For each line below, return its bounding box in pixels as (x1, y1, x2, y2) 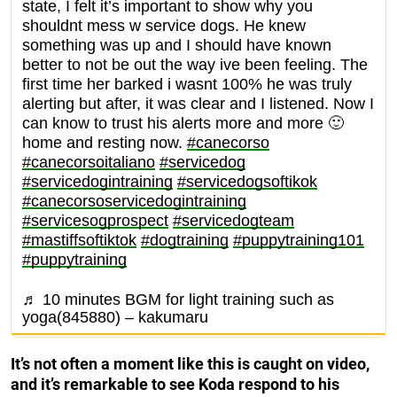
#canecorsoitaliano (22, 152, 155, 171)
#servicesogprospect (22, 211, 168, 230)
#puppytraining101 (233, 230, 364, 249)
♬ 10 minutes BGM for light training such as (22, 290, 334, 308)
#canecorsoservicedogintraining (22, 191, 246, 210)
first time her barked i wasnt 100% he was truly (22, 74, 352, 93)
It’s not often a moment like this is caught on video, (11, 354, 370, 373)
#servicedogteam (173, 211, 294, 230)
